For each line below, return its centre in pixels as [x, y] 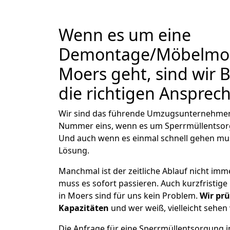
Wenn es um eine [125, 35]
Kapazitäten [84, 208]
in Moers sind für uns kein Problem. [129, 196]
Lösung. [74, 150]
